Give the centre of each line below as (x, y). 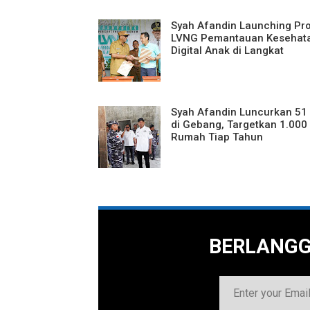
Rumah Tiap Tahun (217, 137)
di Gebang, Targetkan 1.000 (239, 124)
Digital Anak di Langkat (227, 50)
